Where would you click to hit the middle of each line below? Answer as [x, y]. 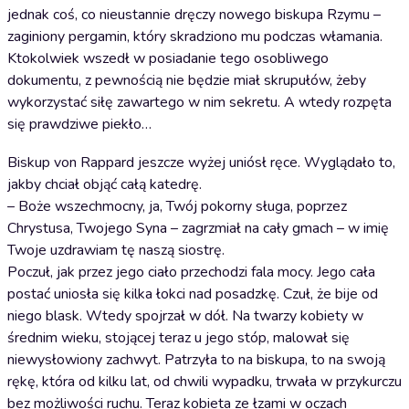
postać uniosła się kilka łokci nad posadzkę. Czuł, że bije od [193, 294]
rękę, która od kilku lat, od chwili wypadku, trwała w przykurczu [204, 382]
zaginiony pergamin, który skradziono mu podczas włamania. [195, 37]
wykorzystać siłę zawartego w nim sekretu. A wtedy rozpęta [199, 102]
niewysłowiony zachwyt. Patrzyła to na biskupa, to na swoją [196, 360]
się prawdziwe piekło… [79, 124]
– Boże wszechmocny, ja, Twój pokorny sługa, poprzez [177, 206]
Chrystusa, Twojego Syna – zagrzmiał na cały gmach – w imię [198, 228]
